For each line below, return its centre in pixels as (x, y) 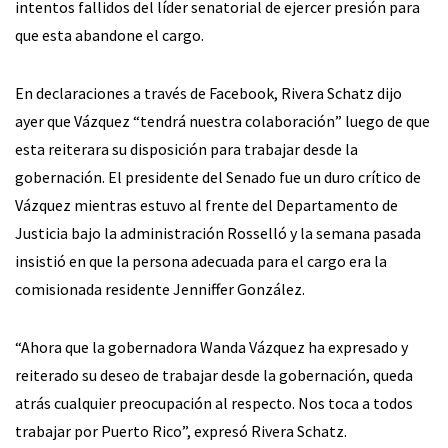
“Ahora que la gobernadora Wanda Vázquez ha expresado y (211, 347)
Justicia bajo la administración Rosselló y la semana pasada (218, 233)
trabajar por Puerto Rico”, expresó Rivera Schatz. (181, 431)
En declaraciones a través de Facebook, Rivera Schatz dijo (208, 93)
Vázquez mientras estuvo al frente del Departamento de (206, 205)
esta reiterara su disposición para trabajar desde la (186, 149)
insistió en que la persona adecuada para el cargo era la (201, 261)
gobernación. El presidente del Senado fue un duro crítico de (218, 177)
